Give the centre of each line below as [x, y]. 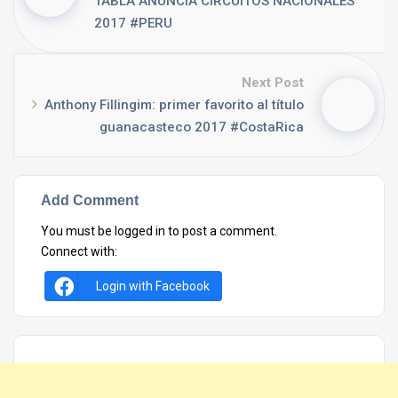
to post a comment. [221, 231]
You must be [78, 231]
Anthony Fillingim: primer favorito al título [174, 104]
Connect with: [79, 251]
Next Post [273, 82]
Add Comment [90, 199]
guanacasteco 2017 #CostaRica [202, 127]
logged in [140, 231]
